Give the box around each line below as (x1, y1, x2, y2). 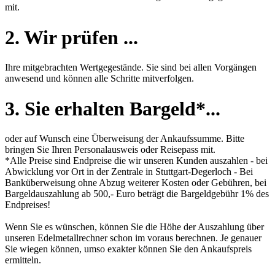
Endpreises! (5, 199, 50, 211)
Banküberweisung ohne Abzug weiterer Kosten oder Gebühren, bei (5, 177, 266, 188)
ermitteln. (5, 255, 41, 266)
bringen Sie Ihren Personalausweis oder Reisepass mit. (5, 144, 215, 155)
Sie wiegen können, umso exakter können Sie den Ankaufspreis (5, 244, 252, 255)
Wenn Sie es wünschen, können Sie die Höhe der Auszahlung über (5, 222, 264, 233)
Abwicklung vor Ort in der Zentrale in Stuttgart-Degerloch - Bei (5, 166, 253, 177)
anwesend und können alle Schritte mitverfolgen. (5, 73, 194, 84)
